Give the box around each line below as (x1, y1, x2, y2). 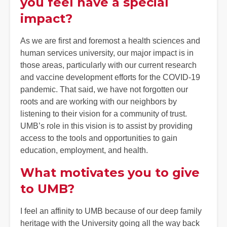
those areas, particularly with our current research (20, 60, 197, 69)
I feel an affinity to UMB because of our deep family (20, 206, 202, 215)
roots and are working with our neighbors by (20, 97, 177, 106)
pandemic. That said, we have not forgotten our (20, 85, 188, 94)
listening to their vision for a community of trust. (20, 109, 187, 118)
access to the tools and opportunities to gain (20, 133, 177, 142)
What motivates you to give (20, 165, 200, 180)
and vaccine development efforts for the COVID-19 (20, 72, 200, 82)
